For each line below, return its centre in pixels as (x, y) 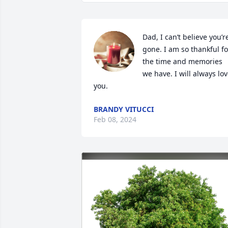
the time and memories (182, 61)
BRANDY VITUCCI (124, 109)
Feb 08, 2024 (115, 119)
